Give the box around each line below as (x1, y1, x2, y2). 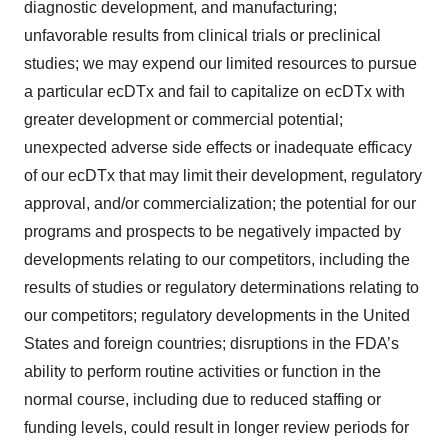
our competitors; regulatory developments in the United (24, 307, 410, 324)
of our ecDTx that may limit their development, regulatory (24, 167, 422, 184)
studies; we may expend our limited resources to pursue (24, 55, 417, 72)
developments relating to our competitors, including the (24, 251, 410, 268)
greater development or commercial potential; (24, 111, 343, 128)
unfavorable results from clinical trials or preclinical (24, 27, 381, 44)
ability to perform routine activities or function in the (24, 363, 381, 380)
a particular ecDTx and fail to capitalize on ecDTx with (24, 83, 405, 100)
